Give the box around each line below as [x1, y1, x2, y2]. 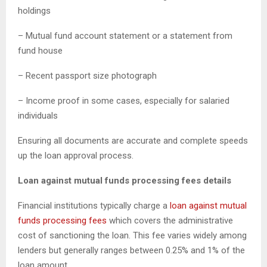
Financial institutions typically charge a [18, 200, 170, 212]
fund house [18, 45, 63, 57]
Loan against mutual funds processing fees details [18, 175, 231, 187]
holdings [18, 5, 51, 17]
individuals [18, 110, 58, 122]
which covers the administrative [107, 215, 233, 226]
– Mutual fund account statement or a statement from [18, 30, 232, 42]
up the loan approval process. [18, 150, 133, 162]
